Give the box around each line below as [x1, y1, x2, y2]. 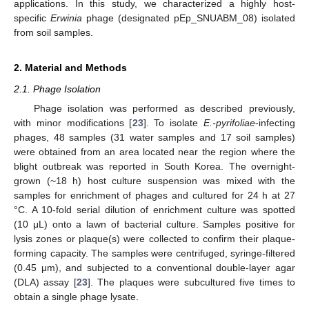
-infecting [255, 117, 295, 128]
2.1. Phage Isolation [14, 83, 101, 94]
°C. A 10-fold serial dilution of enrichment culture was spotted [14, 204, 295, 215]
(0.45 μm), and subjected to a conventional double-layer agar [14, 262, 295, 273]
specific [14, 12, 50, 23]
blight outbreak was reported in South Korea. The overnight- [14, 161, 295, 172]
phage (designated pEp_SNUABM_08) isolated [82, 12, 295, 23]
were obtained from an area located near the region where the [14, 146, 295, 157]
